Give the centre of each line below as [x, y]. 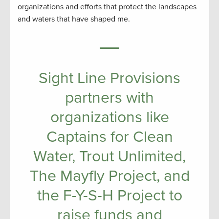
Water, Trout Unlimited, [109, 157]
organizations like [109, 118]
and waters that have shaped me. [74, 19]
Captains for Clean [109, 137]
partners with [109, 98]
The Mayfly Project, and [109, 176]
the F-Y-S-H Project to [109, 196]
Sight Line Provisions [109, 78]
